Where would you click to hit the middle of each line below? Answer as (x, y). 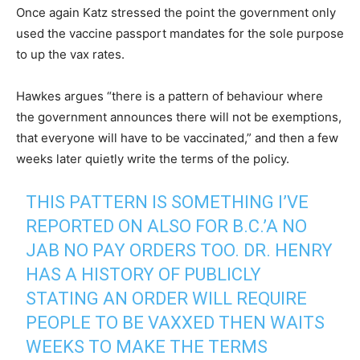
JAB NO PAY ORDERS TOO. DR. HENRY (180, 251)
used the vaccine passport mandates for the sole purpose (180, 34)
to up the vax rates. (70, 55)
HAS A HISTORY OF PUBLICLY (144, 275)
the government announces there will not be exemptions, (179, 117)
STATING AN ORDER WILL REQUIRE (167, 299)
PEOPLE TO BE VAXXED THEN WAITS (176, 323)
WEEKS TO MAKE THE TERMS (147, 347)
